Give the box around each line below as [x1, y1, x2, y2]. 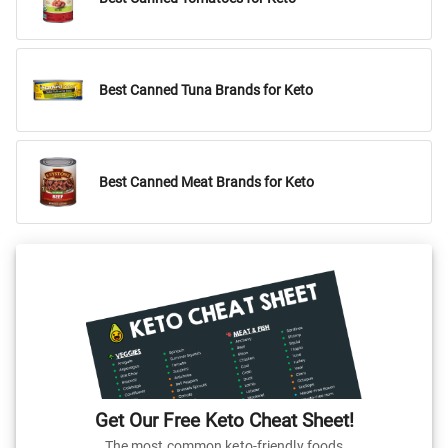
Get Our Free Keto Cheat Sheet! [94, 408, 354, 432]
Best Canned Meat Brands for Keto [99, 173, 314, 191]
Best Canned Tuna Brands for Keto [99, 81, 313, 99]
